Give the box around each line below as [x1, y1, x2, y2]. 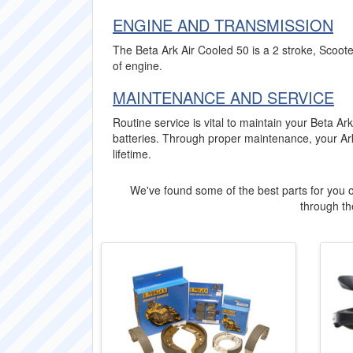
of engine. [113, 58, 162, 73]
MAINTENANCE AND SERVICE [113, 86, 334, 109]
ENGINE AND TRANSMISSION [113, 13, 333, 36]
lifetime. [113, 146, 151, 162]
